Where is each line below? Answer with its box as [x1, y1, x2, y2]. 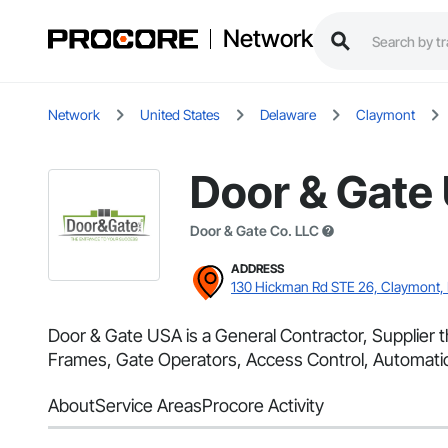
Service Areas [95, 395, 202, 417]
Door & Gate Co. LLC [190, 222, 319, 240]
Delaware [260, 106, 316, 124]
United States [140, 106, 220, 124]
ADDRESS [231, 261, 284, 277]
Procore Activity [202, 395, 324, 417]
